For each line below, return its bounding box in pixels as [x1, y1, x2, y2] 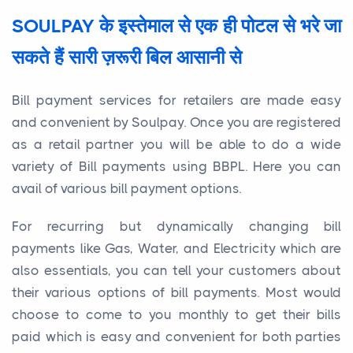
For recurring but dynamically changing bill [12, 217, 341, 234]
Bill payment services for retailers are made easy [12, 91, 341, 108]
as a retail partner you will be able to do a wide [12, 136, 341, 152]
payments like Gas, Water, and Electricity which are [12, 240, 341, 256]
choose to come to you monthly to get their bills [12, 306, 341, 322]
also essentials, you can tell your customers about [12, 262, 341, 278]
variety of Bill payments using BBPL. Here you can [12, 158, 341, 174]
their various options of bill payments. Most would [12, 284, 341, 300]
